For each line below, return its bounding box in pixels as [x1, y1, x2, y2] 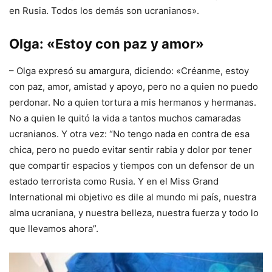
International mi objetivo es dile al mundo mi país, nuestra [9, 191, 256, 203]
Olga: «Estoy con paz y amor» [9, 35, 204, 52]
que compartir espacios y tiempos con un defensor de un [9, 159, 254, 171]
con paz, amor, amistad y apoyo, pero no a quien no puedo [9, 80, 258, 92]
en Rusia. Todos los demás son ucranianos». [9, 4, 199, 16]
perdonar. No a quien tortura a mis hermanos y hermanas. [9, 96, 256, 108]
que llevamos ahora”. [9, 222, 98, 234]
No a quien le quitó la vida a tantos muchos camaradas [9, 112, 241, 124]
